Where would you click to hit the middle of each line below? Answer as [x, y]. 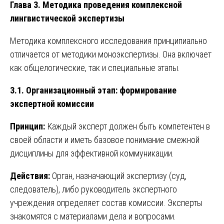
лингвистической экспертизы [67, 18]
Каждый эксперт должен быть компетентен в [127, 126]
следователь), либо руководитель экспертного [93, 189]
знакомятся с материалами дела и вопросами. [93, 216]
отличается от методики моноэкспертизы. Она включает [111, 54]
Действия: [30, 175]
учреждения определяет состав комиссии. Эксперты [106, 202]
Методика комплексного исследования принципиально [108, 40]
